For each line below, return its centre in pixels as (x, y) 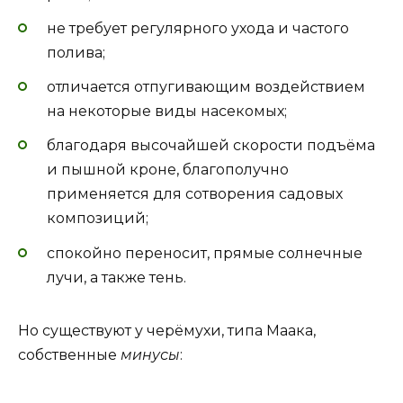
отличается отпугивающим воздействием (206, 87)
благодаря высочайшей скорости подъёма (211, 146)
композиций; (98, 219)
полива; (76, 53)
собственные (69, 354)
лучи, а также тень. (116, 277)
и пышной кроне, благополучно (168, 170)
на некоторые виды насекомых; (167, 112)
